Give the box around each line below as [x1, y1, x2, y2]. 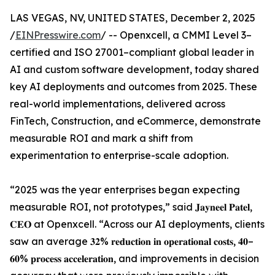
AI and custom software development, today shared [10, 63, 259, 76]
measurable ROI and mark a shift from [10, 132, 193, 144]
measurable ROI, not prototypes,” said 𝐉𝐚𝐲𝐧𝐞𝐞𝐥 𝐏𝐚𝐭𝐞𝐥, [10, 201, 252, 213]
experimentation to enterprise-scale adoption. [10, 149, 228, 161]
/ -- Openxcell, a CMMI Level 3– [101, 29, 252, 41]
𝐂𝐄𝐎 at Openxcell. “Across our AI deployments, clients [10, 218, 265, 230]
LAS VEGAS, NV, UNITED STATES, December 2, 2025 [10, 12, 255, 24]
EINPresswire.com [15, 29, 101, 41]
